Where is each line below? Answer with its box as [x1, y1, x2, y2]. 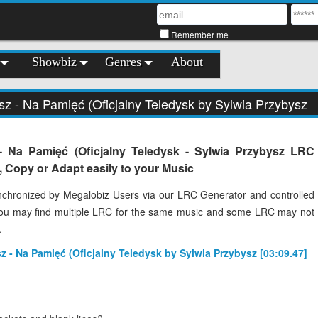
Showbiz [32, 55, 77, 69]
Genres [105, 55, 141, 69]
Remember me [171, 28, 229, 40]
